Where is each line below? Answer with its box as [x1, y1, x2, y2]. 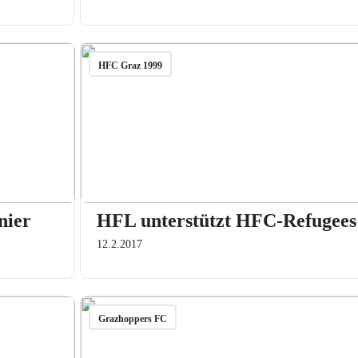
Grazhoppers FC [97, 313, 167, 324]
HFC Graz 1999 [97, 60, 162, 71]
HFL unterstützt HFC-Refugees [96, 210, 356, 231]
